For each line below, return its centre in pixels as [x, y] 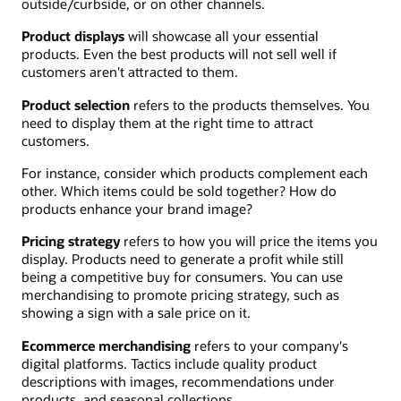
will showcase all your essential [222, 36]
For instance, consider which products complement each [195, 172]
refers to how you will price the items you [249, 241]
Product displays [73, 36]
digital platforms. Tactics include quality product [169, 363]
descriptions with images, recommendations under [178, 381]
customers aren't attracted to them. [130, 72]
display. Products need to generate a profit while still [183, 259]
